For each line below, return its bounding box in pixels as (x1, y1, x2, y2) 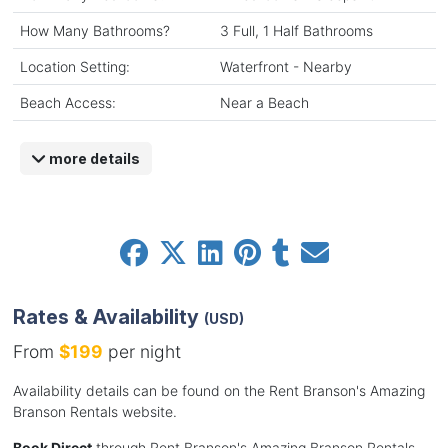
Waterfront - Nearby (219, 57, 352, 75)
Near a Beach (219, 93, 309, 111)
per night (102, 341, 181, 363)
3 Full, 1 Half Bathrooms (219, 21, 373, 39)
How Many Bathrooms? (19, 21, 170, 39)
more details (46, 149, 140, 167)
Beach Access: (19, 93, 116, 111)
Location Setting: (19, 57, 130, 75)
